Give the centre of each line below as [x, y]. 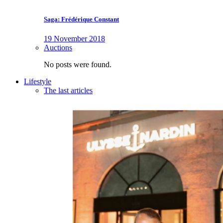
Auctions [58, 48]
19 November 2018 [74, 39]
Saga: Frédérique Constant [81, 19]
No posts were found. [78, 65]
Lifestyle [38, 82]
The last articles [68, 91]
